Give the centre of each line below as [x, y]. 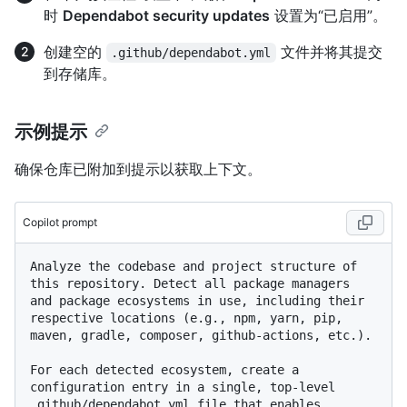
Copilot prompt [60, 223]
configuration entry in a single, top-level [183, 387]
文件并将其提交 [329, 52]
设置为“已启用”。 [328, 16]
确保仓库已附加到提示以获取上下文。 [138, 169]
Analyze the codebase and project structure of [194, 267]
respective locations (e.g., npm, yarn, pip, [186, 318]
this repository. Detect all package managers [190, 284]
